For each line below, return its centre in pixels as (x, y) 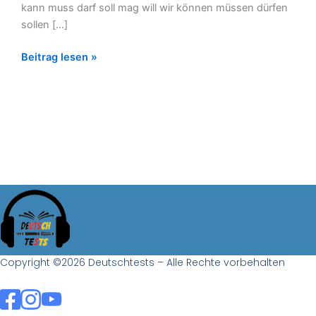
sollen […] (44, 25)
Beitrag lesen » (59, 57)
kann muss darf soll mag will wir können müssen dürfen (154, 8)
